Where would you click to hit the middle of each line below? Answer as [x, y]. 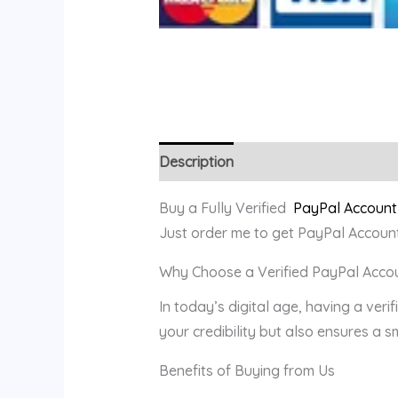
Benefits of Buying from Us [247, 371]
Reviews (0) [290, 161]
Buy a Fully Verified [226, 207]
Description [196, 161]
